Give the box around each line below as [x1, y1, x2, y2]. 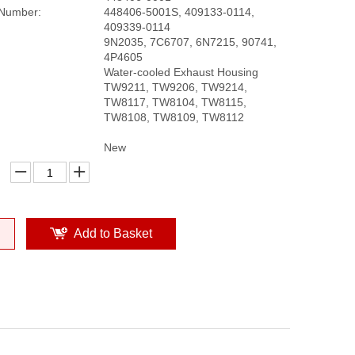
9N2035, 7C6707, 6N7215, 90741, [104, 36, 277, 48]
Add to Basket [74, 227, 152, 240]
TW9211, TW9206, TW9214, [104, 81, 247, 94]
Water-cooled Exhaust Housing [104, 66, 258, 78]
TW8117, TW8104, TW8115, [104, 96, 246, 109]
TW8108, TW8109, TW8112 [104, 111, 244, 124]
